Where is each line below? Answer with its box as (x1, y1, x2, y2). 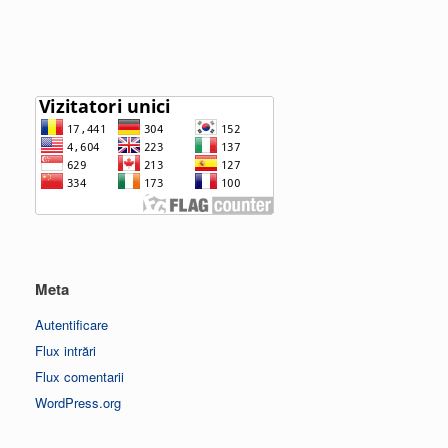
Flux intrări (35, 340, 96, 360)
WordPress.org (35, 392, 121, 412)
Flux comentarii (35, 366, 124, 386)
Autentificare (35, 314, 108, 334)
